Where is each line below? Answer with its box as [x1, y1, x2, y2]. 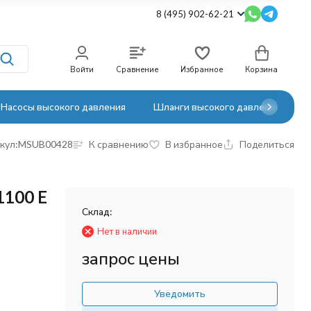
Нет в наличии [96, 226, 157, 237]
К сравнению [89, 138, 149, 150]
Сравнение [116, 65, 158, 74]
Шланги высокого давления [153, 101, 280, 112]
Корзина [245, 65, 278, 74]
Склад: [81, 205, 112, 217]
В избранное [165, 138, 223, 150]
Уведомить [153, 287, 205, 299]
